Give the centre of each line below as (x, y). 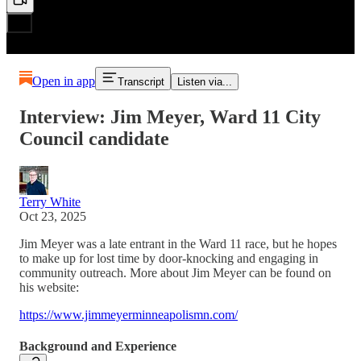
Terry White (50, 201)
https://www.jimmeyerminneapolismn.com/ (129, 314)
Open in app (63, 81)
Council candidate (94, 138)
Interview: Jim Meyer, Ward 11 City (170, 116)
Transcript (141, 82)
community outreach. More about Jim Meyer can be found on (175, 272)
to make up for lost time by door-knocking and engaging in (169, 258)
